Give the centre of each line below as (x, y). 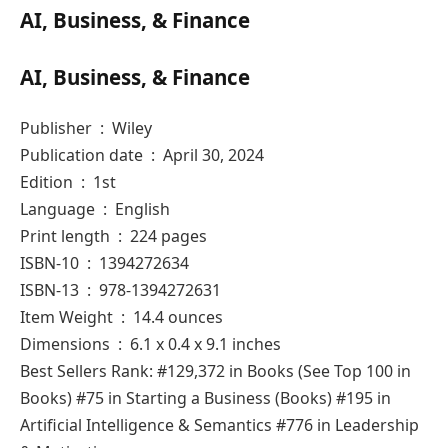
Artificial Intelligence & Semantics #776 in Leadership (219, 424)
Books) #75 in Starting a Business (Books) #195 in (205, 397)
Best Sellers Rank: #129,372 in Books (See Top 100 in (215, 370)
